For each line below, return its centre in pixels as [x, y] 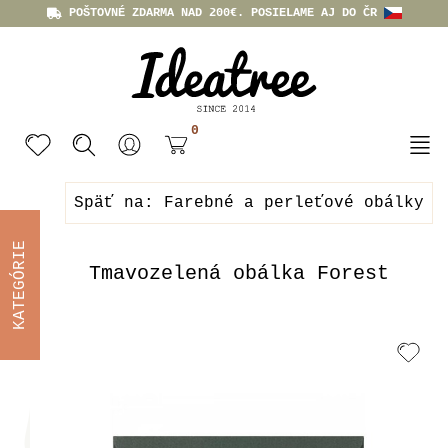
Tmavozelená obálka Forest [239, 273]
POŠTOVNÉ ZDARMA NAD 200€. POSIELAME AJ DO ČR [222, 13]
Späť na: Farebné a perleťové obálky [249, 203]
